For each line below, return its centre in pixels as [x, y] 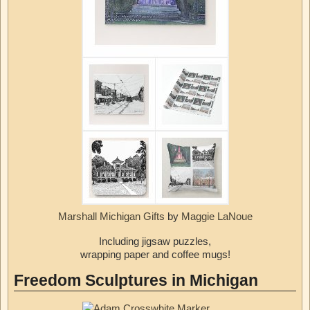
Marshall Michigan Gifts [112, 217]
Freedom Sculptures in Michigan [136, 281]
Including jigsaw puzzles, [155, 241]
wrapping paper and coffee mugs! [155, 255]
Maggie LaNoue [217, 217]
